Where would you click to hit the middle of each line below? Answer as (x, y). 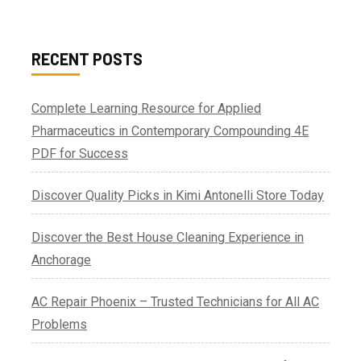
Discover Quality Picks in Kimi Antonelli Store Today (178, 196)
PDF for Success (80, 154)
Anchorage (61, 260)
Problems (59, 325)
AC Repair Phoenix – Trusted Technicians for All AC (175, 302)
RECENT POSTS (87, 59)
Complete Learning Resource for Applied (146, 109)
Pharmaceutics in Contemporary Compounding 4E (170, 131)
